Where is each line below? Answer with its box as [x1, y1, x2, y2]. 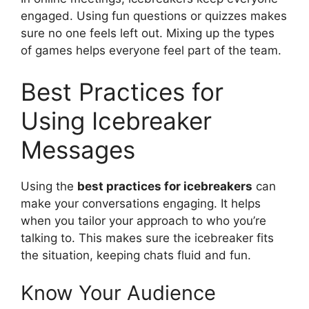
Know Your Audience [21, 281, 216, 306]
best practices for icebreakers [77, 179, 252, 193]
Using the [21, 179, 77, 193]
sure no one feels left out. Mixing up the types [21, 26, 275, 41]
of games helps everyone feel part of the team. [21, 43, 281, 58]
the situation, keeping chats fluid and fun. [21, 248, 251, 262]
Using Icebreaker [21, 106, 212, 135]
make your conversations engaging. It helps [21, 196, 261, 210]
